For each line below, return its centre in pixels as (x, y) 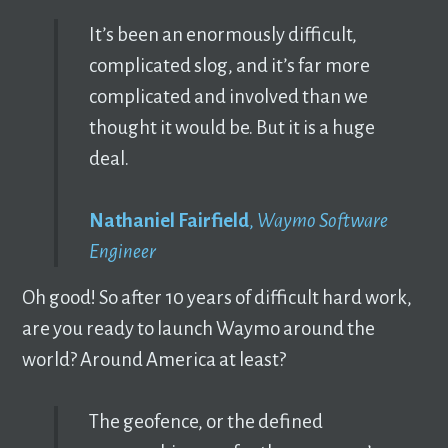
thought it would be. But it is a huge (231, 127)
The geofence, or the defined (205, 422)
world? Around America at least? (154, 359)
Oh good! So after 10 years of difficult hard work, (217, 297)
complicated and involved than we (228, 96)
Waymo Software (322, 220)
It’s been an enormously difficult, (222, 34)
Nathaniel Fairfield (168, 220)
